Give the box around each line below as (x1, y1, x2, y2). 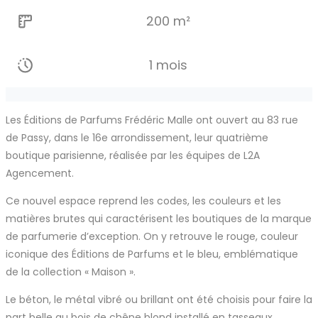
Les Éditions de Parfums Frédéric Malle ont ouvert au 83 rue (6, 113, 298, 127)
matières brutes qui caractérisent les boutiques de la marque (6, 212, 312, 226)
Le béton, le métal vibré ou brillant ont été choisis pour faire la (6, 292, 312, 307)
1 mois (148, 56, 187, 74)
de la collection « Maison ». (6, 265, 136, 279)
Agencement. (6, 166, 74, 180)
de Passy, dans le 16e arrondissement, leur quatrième (6, 131, 268, 145)
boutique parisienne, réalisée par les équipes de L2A (6, 148, 260, 163)
